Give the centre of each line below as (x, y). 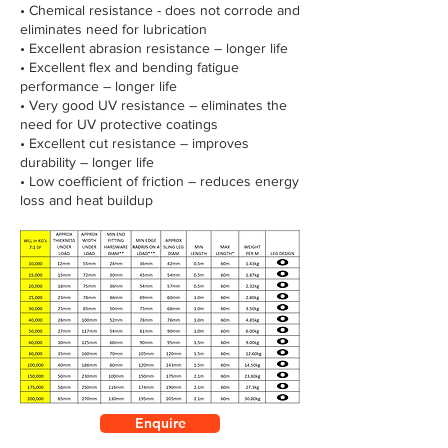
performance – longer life (98, 86)
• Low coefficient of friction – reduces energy (159, 181)
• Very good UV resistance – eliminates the (153, 105)
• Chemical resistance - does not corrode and (160, 10)
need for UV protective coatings (119, 124)
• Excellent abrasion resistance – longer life (154, 48)
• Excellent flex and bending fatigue (129, 67)
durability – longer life (87, 162)
